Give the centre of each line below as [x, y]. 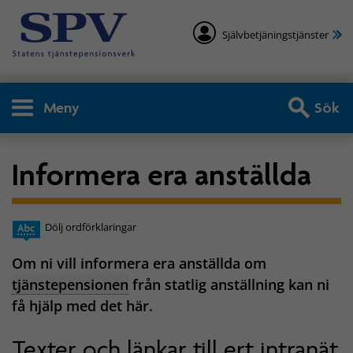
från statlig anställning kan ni [229, 285]
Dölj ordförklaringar [91, 227]
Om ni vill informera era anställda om [139, 264]
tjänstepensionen [70, 285]
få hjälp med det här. [82, 306]
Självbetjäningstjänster [275, 35]
